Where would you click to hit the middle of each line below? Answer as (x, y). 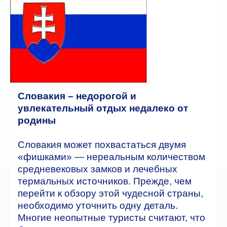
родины (37, 120)
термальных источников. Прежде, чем (105, 181)
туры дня (73, 58)
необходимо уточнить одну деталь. (98, 205)
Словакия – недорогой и (77, 96)
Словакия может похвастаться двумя (102, 144)
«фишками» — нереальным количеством (111, 157)
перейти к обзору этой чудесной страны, (110, 193)
